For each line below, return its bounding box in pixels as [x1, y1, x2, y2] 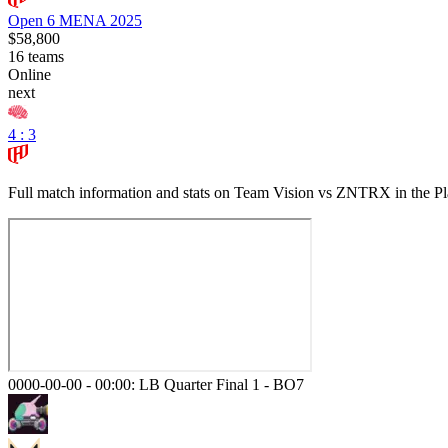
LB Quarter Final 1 [139, 375, 260, 393]
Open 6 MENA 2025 [8, 11, 142, 29]
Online [8, 65, 51, 83]
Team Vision [234, 183, 314, 201]
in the [391, 183, 430, 201]
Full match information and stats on [8, 183, 234, 201]
